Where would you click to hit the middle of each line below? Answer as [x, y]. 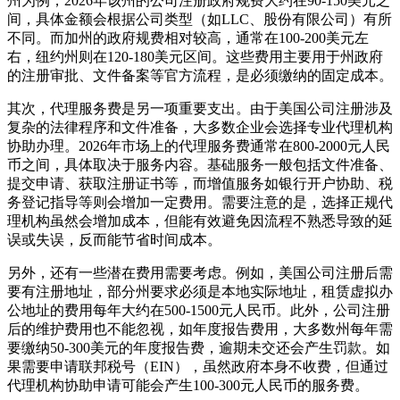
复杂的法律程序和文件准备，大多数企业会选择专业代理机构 [200, 127]
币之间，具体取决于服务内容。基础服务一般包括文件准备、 [200, 164]
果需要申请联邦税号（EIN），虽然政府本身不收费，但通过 [198, 366]
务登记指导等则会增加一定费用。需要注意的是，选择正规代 [200, 202]
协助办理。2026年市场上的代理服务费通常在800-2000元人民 [199, 146]
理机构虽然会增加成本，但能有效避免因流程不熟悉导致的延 [200, 221]
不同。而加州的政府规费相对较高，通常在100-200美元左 [188, 37]
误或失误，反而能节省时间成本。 [114, 239]
